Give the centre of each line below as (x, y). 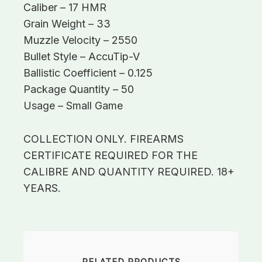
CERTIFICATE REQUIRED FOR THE (111, 155)
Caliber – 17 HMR (65, 8)
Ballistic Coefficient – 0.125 (88, 73)
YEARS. (42, 188)
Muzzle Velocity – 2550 (80, 40)
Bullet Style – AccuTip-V (82, 57)
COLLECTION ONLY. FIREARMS (104, 139)
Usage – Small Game (73, 106)
